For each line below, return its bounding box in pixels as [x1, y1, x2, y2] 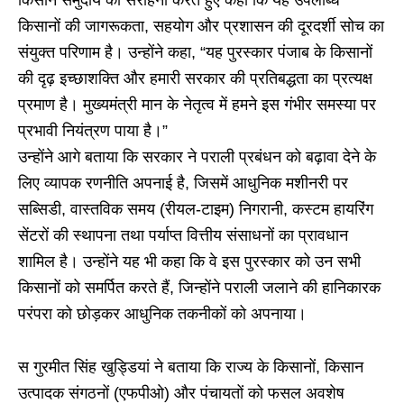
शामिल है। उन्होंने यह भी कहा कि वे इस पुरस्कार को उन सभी [18, 252, 361, 271]
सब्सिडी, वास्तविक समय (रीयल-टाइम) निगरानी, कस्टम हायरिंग [18, 200, 373, 219]
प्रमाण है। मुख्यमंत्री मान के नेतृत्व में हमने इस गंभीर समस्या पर [18, 96, 376, 115]
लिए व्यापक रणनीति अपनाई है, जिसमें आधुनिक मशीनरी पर [18, 174, 348, 193]
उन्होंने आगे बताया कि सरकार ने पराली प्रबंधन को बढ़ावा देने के [18, 148, 376, 167]
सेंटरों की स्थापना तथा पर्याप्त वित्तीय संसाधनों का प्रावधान [18, 226, 348, 245]
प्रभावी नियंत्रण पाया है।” [18, 122, 168, 141]
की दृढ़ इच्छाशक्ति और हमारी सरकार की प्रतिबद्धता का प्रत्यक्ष [18, 69, 372, 88]
